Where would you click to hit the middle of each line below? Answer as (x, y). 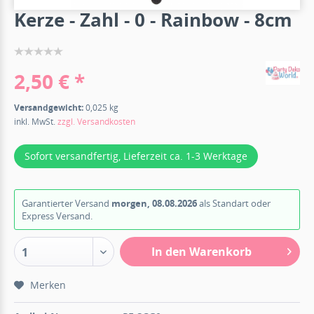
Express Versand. (57, 216)
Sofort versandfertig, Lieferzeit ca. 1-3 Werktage (136, 156)
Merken (48, 285)
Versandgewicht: (50, 108)
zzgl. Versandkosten (96, 122)
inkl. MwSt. (36, 122)
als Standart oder (234, 203)
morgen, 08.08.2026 (154, 203)
